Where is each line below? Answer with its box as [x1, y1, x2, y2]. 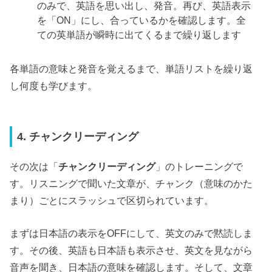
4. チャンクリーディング [17, 131, 139, 143]
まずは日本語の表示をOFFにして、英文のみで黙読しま [10, 228, 253, 239]
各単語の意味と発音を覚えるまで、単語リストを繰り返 [10, 63, 253, 74]
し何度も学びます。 [10, 80, 98, 91]
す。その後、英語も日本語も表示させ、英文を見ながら [10, 245, 253, 256]
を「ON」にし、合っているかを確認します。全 [37, 14, 246, 25]
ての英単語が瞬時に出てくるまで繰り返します [37, 29, 242, 40]
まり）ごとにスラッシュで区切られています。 [10, 194, 214, 206]
